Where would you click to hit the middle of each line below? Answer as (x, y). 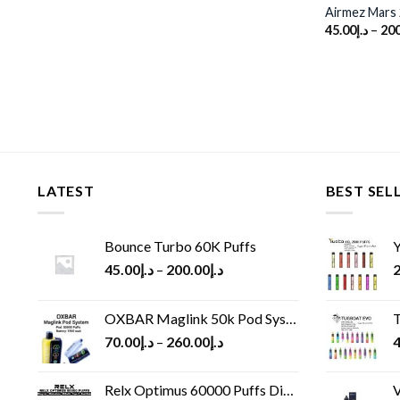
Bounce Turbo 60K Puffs (180, 246)
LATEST (66, 191)
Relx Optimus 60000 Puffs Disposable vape (194, 389)
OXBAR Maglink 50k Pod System (195, 318)
